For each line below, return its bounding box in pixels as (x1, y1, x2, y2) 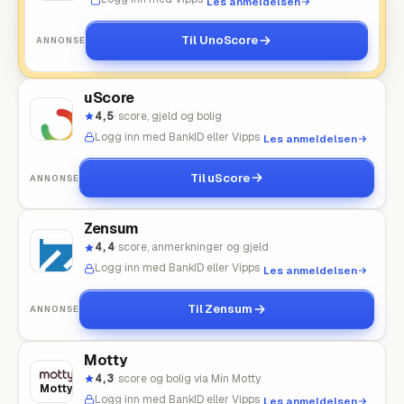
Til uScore (189, 170, 250, 186)
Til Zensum (187, 301, 252, 317)
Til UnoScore (181, 32, 258, 48)
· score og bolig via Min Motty (114, 371, 262, 386)
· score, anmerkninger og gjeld (114, 240, 269, 254)
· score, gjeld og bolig (114, 108, 222, 124)
